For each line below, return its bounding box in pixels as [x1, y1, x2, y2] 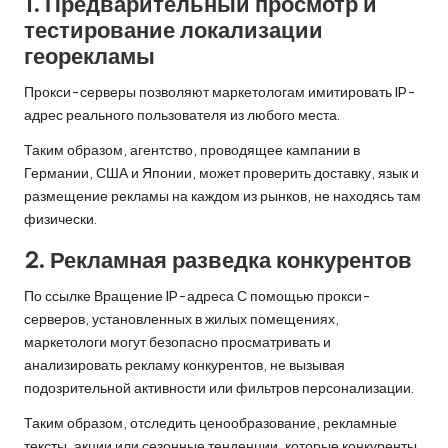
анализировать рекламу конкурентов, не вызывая [24, 355, 345, 374]
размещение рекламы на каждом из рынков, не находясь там [24, 186, 421, 205]
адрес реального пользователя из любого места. [24, 105, 340, 124]
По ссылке [24, 286, 94, 305]
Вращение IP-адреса [94, 286, 234, 305]
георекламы [24, 41, 155, 70]
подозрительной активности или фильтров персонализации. [24, 378, 414, 397]
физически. [24, 209, 97, 228]
